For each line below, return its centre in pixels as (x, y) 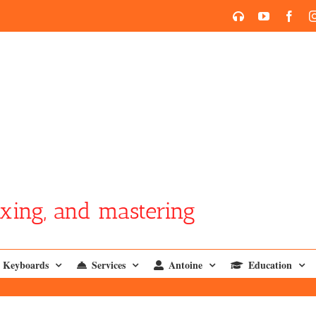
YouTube (289, 16)
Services (109, 265)
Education (270, 265)
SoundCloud (274, 16)
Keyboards (26, 265)
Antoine (186, 265)
